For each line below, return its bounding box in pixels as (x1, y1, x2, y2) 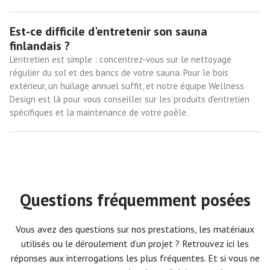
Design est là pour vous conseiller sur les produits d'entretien (10, 93, 250, 105)
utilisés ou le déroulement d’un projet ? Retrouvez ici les (21, 237, 249, 250)
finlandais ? (10, 37, 70, 54)
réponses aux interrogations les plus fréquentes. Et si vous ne (10, 251, 260, 264)
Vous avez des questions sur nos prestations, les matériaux (16, 222, 254, 235)
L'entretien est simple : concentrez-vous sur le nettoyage (10, 53, 231, 65)
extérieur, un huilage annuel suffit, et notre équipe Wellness (10, 80, 244, 92)
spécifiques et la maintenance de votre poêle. (10, 106, 188, 118)
